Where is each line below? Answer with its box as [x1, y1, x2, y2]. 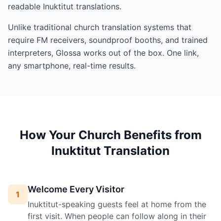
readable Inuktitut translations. [8, 1, 121, 11]
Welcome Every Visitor [28, 184, 124, 194]
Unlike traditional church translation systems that [8, 22, 191, 32]
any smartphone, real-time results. [8, 61, 136, 71]
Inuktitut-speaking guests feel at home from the [28, 199, 206, 209]
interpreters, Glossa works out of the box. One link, [8, 48, 199, 58]
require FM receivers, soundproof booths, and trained [8, 35, 208, 45]
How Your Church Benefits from [19, 128, 202, 142]
